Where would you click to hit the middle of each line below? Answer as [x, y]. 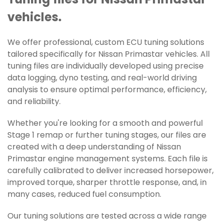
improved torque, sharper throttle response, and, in [107, 183]
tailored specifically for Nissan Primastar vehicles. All [109, 55]
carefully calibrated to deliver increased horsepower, [110, 171]
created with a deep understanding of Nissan [94, 147]
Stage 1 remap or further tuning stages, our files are [107, 136]
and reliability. [34, 102]
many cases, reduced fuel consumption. [84, 195]
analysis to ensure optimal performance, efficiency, [107, 90]
